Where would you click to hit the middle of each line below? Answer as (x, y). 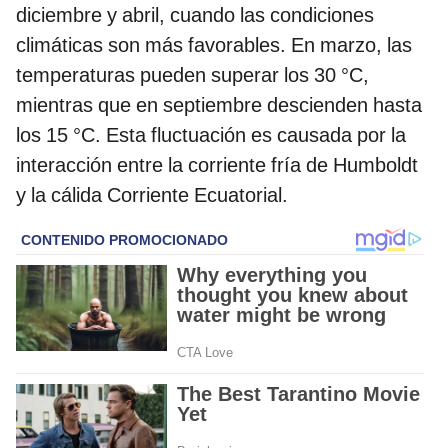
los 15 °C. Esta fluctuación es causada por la (211, 135)
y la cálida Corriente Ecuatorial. (152, 195)
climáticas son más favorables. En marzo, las (214, 45)
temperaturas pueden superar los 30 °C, (192, 75)
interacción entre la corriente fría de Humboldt (217, 165)
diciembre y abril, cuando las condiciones (195, 15)
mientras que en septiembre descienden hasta (219, 105)
